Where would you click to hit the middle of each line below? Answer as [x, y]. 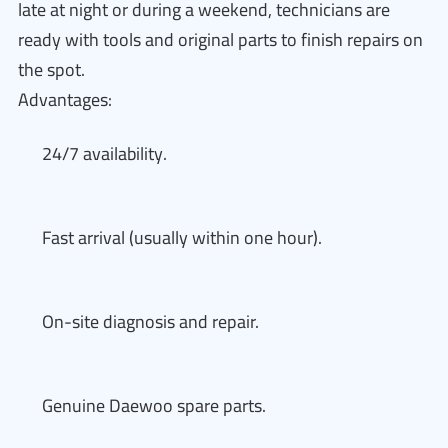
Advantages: [65, 99]
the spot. [51, 69]
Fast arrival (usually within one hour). [182, 237]
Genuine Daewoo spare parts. [154, 405]
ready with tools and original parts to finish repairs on [220, 39]
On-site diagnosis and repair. [150, 321]
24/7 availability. [104, 153]
